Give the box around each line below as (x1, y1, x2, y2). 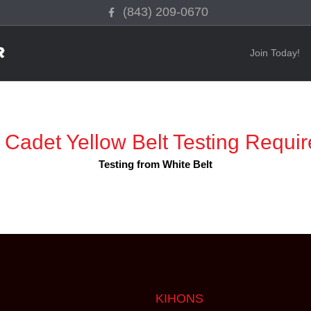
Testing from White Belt (99, 158, 212, 170)
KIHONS (155, 291, 203, 305)
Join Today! (250, 47, 301, 58)
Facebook (102, 3, 140, 13)
